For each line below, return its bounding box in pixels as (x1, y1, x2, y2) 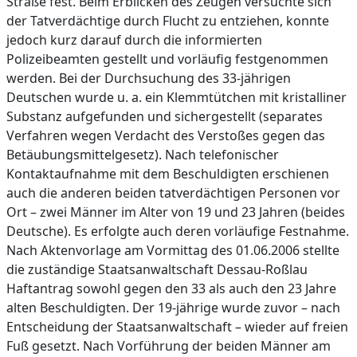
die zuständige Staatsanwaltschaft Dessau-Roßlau (6, 261, 308, 278)
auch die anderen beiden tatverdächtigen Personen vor (6, 184, 340, 202)
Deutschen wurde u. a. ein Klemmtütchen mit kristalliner (6, 88, 347, 106)
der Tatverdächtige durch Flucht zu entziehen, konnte (6, 12, 329, 29)
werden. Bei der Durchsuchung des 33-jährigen (6, 69, 291, 87)
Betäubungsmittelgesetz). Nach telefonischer (6, 146, 279, 163)
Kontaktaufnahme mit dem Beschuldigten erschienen (6, 165, 329, 182)
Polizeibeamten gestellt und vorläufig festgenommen (6, 50, 328, 68)
